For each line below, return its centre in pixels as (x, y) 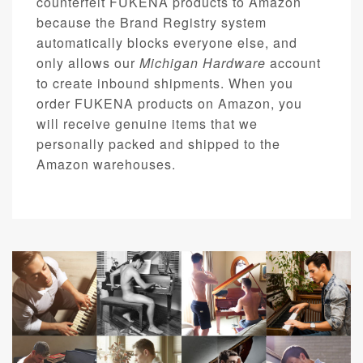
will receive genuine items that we (147, 124)
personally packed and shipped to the (158, 144)
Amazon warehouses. (106, 164)
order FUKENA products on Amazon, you (169, 104)
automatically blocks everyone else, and (167, 43)
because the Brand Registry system (152, 23)
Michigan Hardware (203, 63)
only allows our (88, 63)
